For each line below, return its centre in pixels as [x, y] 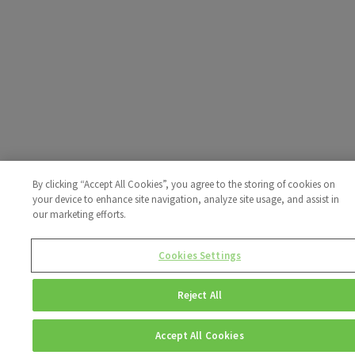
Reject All [200, 295]
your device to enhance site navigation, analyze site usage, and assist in [186, 199]
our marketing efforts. [80, 214]
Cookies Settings [200, 256]
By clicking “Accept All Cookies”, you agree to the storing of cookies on [184, 184]
